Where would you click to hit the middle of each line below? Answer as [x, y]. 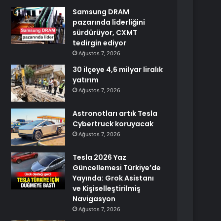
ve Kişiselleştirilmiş [107, 188]
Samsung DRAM [101, 12]
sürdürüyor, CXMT [105, 33]
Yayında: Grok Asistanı [113, 178]
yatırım [86, 80]
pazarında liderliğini [109, 22]
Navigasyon [94, 199]
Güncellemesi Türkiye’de [117, 168]
